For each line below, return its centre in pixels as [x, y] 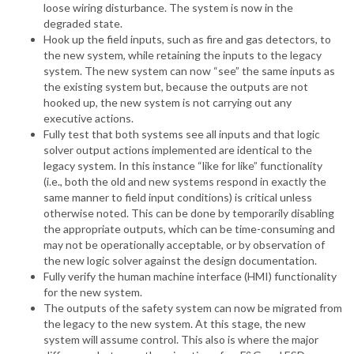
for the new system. [93, 292]
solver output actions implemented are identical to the [178, 150]
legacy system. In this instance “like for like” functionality [183, 166]
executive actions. [88, 119]
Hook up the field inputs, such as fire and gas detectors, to [187, 40]
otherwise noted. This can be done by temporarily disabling [189, 213]
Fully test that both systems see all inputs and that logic [182, 134]
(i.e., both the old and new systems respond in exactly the [185, 182]
